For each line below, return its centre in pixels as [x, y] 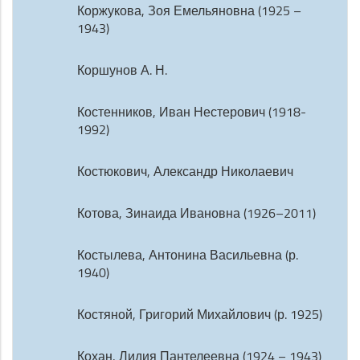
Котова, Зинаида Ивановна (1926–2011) [196, 213]
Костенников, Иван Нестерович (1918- [192, 112]
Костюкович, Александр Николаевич [185, 171]
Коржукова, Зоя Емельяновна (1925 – [189, 10]
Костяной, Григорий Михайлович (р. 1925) [200, 314]
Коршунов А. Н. [122, 70]
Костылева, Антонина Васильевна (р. [188, 255]
